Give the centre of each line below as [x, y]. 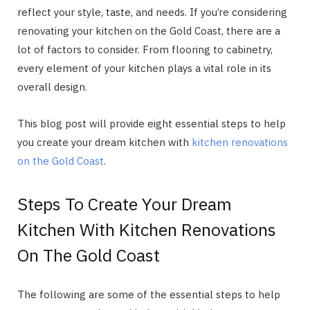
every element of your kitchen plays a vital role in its [144, 68]
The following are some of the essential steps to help [149, 294]
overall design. [52, 86]
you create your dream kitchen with [104, 142]
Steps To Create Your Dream [125, 203]
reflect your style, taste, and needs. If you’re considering [152, 12]
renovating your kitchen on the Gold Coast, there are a [149, 30]
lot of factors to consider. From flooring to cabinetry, [145, 49]
